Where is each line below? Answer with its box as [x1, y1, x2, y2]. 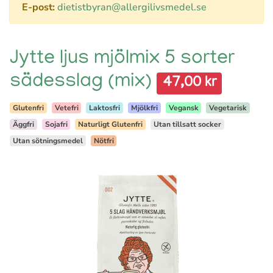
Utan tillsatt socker [153, 119, 221, 129]
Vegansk [168, 103, 199, 113]
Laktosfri [89, 103, 121, 113]
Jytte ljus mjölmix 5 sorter [10, 49, 235, 70]
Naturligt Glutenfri [78, 119, 143, 129]
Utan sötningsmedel [12, 136, 83, 146]
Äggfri [12, 119, 34, 129]
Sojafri [44, 119, 68, 129]
